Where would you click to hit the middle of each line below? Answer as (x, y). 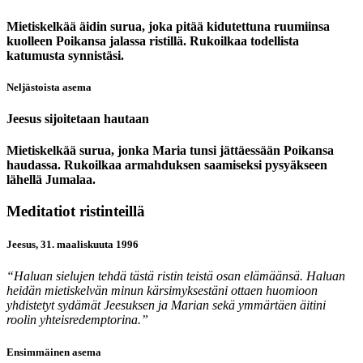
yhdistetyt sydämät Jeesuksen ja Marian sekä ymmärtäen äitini (166, 305)
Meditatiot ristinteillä (76, 211)
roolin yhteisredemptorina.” (77, 320)
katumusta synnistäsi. (65, 55)
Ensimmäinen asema (54, 352)
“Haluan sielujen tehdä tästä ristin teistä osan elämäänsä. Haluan (176, 276)
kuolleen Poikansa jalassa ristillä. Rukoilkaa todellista (153, 41)
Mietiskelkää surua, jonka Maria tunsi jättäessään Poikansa (170, 151)
